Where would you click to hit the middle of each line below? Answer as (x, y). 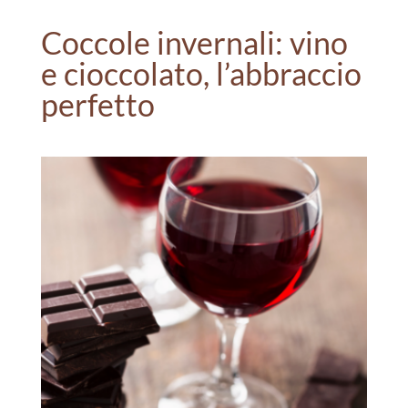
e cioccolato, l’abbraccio (201, 73)
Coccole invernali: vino (194, 42)
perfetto (97, 104)
